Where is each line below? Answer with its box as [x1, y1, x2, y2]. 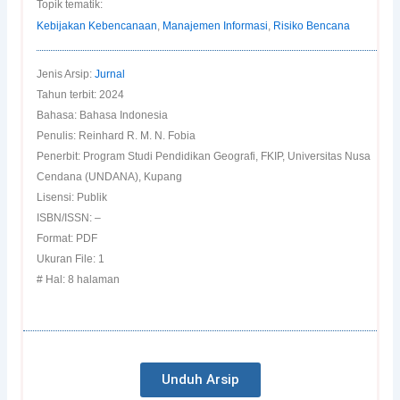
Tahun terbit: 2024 [37, 88, 125, 102]
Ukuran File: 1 [37, 253, 105, 266]
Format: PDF [37, 232, 98, 246]
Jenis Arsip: [37, 68, 96, 81]
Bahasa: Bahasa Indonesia [37, 109, 169, 122]
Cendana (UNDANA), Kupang [37, 171, 183, 184]
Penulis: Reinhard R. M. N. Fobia [37, 129, 196, 143]
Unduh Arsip [161, 371, 239, 388]
